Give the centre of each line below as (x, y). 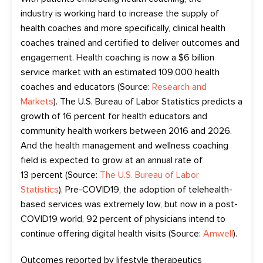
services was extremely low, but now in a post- (142, 204)
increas (144, 13)
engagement (46, 57)
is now (156, 57)
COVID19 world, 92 (59, 219)
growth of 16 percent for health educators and (114, 116)
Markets (37, 101)
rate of (188, 160)
